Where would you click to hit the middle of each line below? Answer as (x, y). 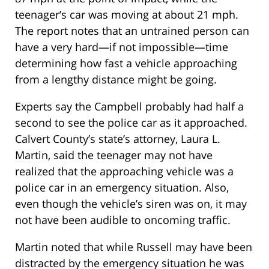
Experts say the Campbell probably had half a (129, 107)
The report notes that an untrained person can (132, 31)
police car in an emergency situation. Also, (122, 188)
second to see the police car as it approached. (131, 123)
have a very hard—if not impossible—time (122, 47)
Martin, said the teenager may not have (114, 155)
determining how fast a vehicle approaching (126, 63)
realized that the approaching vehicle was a (124, 171)
